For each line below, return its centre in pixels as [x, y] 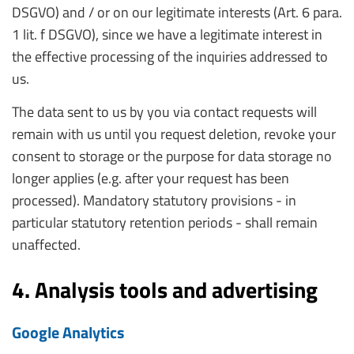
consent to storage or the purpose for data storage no [172, 156]
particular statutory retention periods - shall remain [165, 222]
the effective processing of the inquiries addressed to [170, 56]
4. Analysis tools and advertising [165, 290]
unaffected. [46, 245]
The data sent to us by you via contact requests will [164, 112]
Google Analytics [68, 332]
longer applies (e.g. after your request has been [151, 178]
